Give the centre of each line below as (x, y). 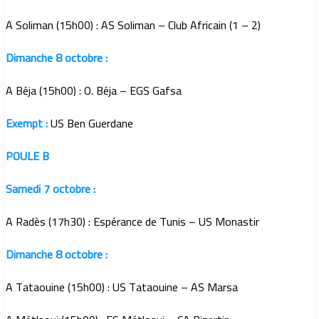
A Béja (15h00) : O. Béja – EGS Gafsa (94, 91)
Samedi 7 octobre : (51, 189)
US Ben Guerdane (92, 124)
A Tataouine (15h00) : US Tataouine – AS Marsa (122, 287)
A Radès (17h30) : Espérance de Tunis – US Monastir (132, 222)
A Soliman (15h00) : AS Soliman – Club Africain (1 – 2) (133, 25)
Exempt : (28, 124)
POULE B (27, 156)
